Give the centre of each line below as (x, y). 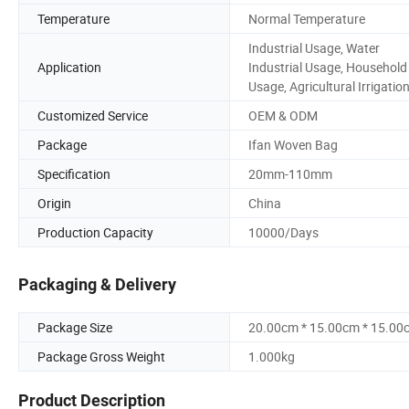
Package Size (75, 328)
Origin (54, 203)
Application (69, 67)
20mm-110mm (290, 173)
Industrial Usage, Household (328, 67)
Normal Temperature (307, 18)
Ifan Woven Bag (293, 144)
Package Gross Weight (101, 357)
